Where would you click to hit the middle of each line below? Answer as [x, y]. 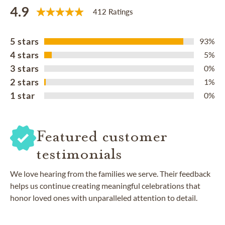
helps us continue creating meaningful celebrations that [105, 185]
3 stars [25, 68]
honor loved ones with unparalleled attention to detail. [104, 197]
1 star [23, 95]
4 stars [25, 54]
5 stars [25, 41]
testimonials [79, 153]
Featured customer [102, 136]
